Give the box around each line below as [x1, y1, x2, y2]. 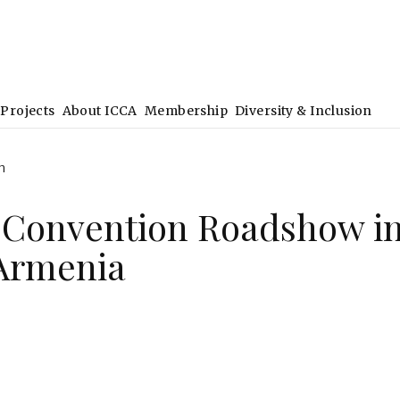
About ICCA [62, 103, 137, 119]
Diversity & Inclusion [235, 103, 372, 119]
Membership [144, 103, 229, 119]
